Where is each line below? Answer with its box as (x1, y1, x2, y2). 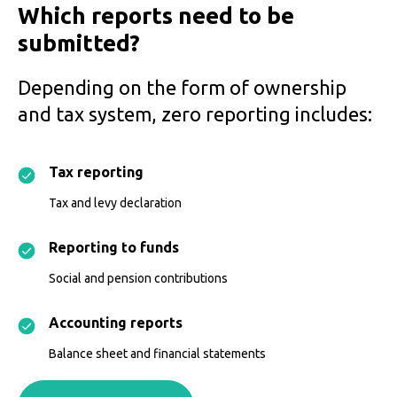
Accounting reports (49, 315, 183, 331)
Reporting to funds (49, 239, 179, 256)
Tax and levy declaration (49, 196, 182, 211)
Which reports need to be (18, 3, 294, 29)
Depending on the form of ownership (18, 76, 346, 99)
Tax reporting (49, 164, 144, 181)
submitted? (18, 30, 140, 57)
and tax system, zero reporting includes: (18, 103, 372, 126)
